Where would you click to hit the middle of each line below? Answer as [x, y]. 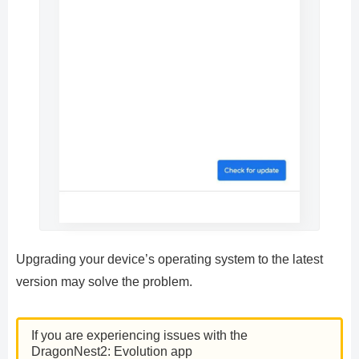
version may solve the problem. [104, 282]
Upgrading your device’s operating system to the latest [169, 260]
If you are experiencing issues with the [139, 336]
